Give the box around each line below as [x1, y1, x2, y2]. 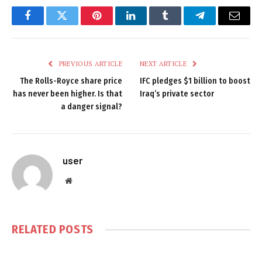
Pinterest [95, 19, 133, 30]
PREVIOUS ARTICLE [57, 60, 122, 68]
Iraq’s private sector [140, 89, 214, 99]
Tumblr [164, 19, 196, 30]
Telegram [199, 19, 239, 30]
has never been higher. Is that [13, 89, 122, 99]
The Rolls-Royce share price [20, 76, 122, 87]
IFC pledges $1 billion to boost [140, 76, 250, 87]
